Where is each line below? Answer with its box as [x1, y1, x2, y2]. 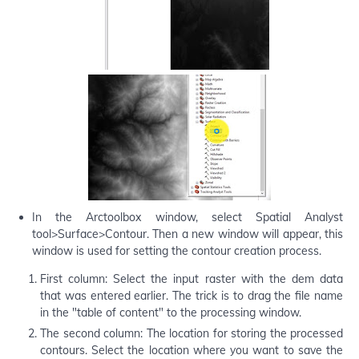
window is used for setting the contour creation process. [32, 243, 321, 258]
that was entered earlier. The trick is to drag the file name [40, 288, 343, 303]
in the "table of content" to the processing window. [40, 305, 301, 320]
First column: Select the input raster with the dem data [40, 271, 343, 286]
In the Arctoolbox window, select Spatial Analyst [32, 209, 343, 224]
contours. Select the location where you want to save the [40, 342, 343, 357]
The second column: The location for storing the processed [40, 325, 343, 341]
